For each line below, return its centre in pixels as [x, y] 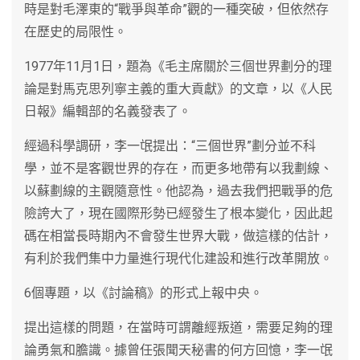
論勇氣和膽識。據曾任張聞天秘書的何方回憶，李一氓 [178, 350]
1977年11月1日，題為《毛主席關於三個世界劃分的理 [178, 66]
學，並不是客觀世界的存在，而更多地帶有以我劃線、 [178, 168]
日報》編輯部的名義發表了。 [108, 111]
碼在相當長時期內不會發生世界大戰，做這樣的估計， [178, 235]
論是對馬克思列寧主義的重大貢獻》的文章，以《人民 [178, 88]
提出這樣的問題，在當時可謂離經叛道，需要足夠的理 [178, 327]
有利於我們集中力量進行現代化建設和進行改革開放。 [178, 258]
